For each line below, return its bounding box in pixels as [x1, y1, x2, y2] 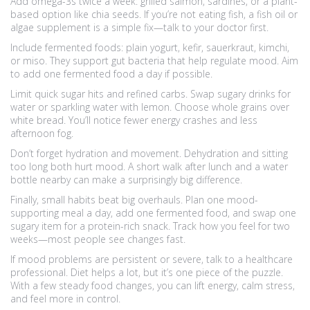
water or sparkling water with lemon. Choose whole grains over [10, 100, 289, 113]
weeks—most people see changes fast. [10, 232, 185, 246]
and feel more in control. [10, 292, 120, 305]
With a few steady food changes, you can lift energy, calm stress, [10, 279, 295, 292]
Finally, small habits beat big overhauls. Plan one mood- [10, 193, 258, 206]
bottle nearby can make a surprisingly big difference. [10, 173, 242, 186]
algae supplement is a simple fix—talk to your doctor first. [10, 21, 268, 34]
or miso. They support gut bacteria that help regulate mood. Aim [10, 54, 298, 67]
